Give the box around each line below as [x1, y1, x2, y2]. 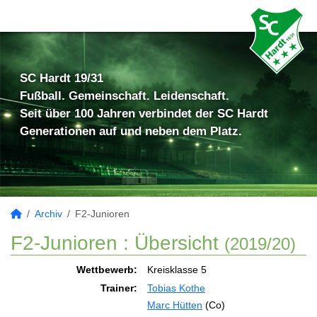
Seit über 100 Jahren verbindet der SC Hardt [20, 107, 268, 120]
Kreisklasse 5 [147, 264, 207, 275]
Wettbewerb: [76, 264, 137, 275]
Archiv [35, 208, 62, 219]
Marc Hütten [147, 299, 202, 311]
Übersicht [134, 232, 219, 254]
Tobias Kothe [147, 282, 205, 294]
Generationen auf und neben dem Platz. [20, 125, 242, 138]
